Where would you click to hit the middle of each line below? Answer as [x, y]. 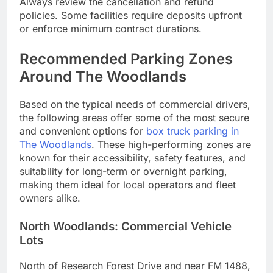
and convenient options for [83, 131]
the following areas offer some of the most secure [134, 118]
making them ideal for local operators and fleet [128, 185]
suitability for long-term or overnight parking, [123, 172]
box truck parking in [193, 131]
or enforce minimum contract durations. [111, 29]
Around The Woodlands [103, 77]
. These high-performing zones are [171, 145]
